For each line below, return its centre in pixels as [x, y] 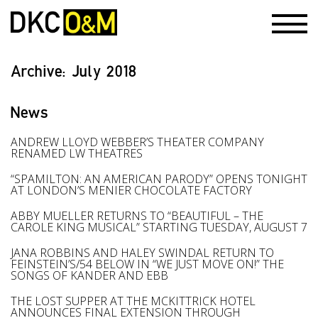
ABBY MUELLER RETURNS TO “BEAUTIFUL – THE [137, 216]
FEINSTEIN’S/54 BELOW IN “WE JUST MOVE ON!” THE [147, 264]
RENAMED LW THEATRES [77, 153]
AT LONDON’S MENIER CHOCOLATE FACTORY [131, 190]
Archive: [41, 71]
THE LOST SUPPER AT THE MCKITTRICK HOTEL [133, 301]
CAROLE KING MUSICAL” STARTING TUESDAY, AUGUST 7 [159, 227]
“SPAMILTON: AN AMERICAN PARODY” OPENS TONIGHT [159, 179]
